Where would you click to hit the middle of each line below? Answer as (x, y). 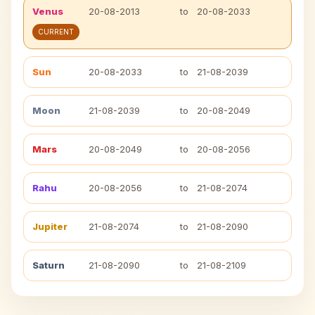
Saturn (49, 265)
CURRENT (56, 32)
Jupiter (50, 226)
